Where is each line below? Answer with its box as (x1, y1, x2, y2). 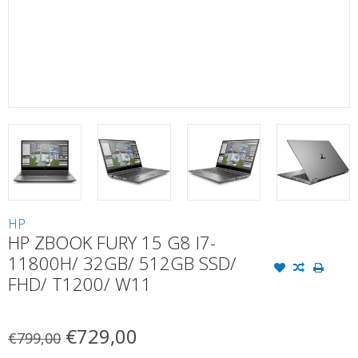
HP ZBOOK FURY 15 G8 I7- (8, 230, 216, 255)
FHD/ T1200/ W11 (8, 272, 152, 296)
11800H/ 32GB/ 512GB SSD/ (8, 251, 237, 276)
